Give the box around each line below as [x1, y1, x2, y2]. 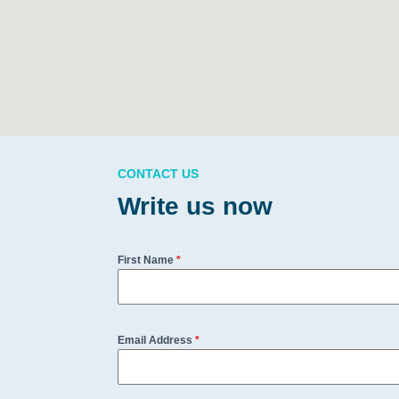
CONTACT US [118, 167, 199, 181]
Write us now [118, 192, 273, 220]
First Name [118, 254, 176, 266]
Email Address [118, 334, 195, 346]
